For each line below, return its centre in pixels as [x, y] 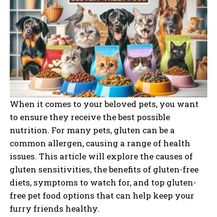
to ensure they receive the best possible [90, 117]
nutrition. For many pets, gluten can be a [92, 130]
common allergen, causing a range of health [100, 143]
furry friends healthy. [54, 209]
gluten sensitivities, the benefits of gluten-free [104, 170]
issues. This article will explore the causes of [101, 156]
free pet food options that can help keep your [102, 196]
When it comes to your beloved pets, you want [104, 104]
